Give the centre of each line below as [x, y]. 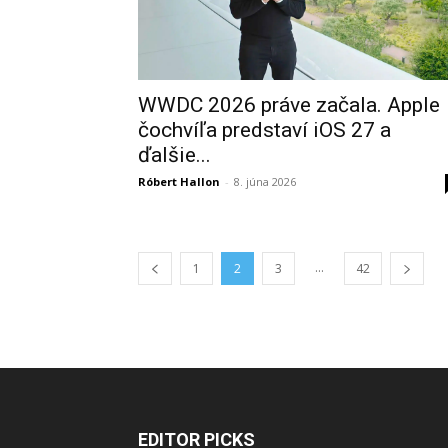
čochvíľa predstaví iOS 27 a [264, 130]
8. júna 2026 [265, 181]
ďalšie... [174, 155]
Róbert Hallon [179, 181]
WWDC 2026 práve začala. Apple [289, 105]
